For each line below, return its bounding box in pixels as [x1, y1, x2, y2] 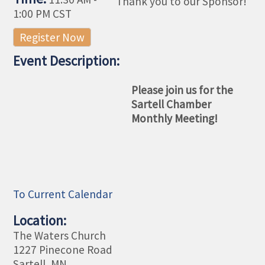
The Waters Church [13, 228, 106, 243]
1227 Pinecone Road [13, 243, 113, 257]
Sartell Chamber [131, 97, 212, 112]
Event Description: [13, 52, 120, 70]
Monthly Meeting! [131, 111, 221, 126]
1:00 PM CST [13, 7, 72, 21]
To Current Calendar [13, 187, 113, 202]
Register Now [20, 30, 85, 45]
